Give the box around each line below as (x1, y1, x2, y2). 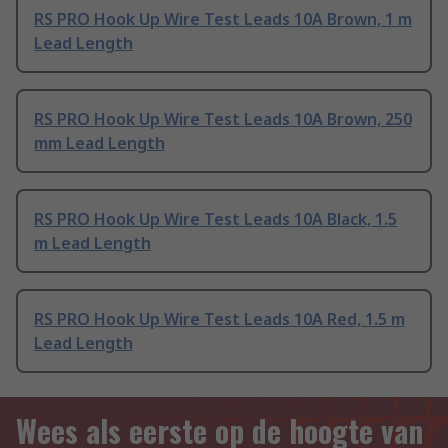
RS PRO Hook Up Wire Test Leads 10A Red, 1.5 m (34, 308, 405, 331)
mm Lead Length (34, 132, 165, 155)
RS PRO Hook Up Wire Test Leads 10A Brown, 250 (34, 108, 412, 131)
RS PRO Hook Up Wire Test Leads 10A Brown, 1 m (34, 8, 412, 31)
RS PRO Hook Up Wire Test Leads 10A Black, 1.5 (34, 208, 397, 231)
